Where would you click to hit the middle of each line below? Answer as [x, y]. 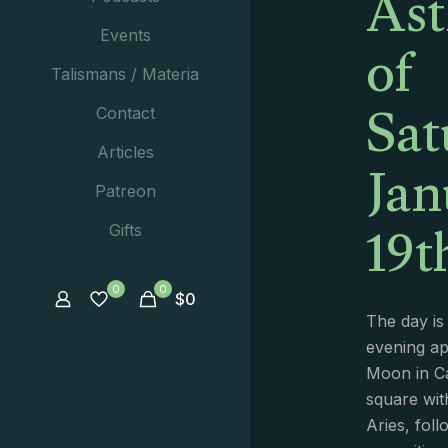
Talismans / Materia [125, 74]
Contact [125, 113]
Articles [125, 152]
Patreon [125, 191]
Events [125, 35]
